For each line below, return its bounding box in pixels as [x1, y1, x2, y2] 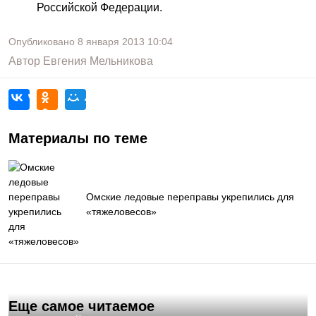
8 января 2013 [78, 36, 145, 47]
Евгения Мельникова [43, 55, 153, 67]
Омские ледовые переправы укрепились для [86, 191, 294, 202]
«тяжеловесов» [86, 206, 157, 217]
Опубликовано [8, 36, 78, 47]
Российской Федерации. [37, 1, 162, 13]
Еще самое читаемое [8, 298, 154, 314]
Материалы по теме [8, 130, 147, 146]
